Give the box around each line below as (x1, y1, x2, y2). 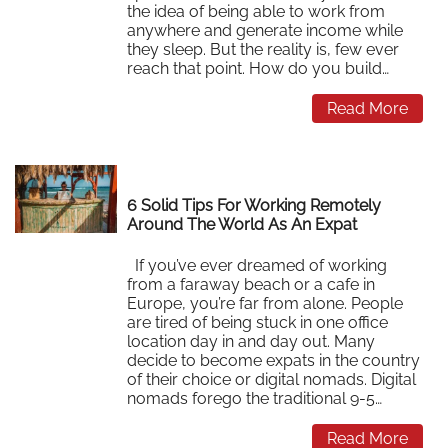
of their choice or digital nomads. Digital (127, 369, 417, 389)
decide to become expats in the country (127, 350, 421, 370)
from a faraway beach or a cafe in (127, 274, 376, 294)
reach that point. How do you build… (127, 58, 390, 78)
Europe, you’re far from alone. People (127, 293, 404, 313)
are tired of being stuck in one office (127, 312, 389, 332)
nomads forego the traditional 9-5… (127, 388, 383, 408)
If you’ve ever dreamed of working (127, 255, 388, 275)
